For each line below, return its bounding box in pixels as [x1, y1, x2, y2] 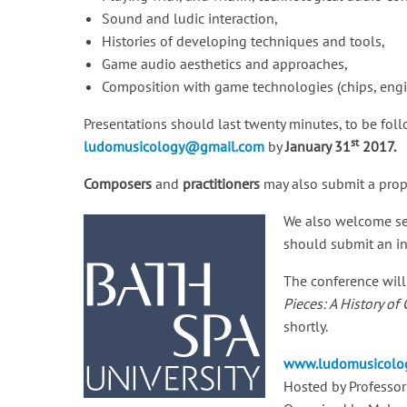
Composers [84, 174, 152, 193]
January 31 [285, 137, 351, 155]
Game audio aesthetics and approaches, [102, 55, 348, 73]
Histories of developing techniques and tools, [102, 32, 385, 50]
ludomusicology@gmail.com [84, 137, 264, 155]
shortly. [283, 317, 328, 335]
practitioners [183, 174, 260, 193]
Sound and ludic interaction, [102, 9, 278, 27]
